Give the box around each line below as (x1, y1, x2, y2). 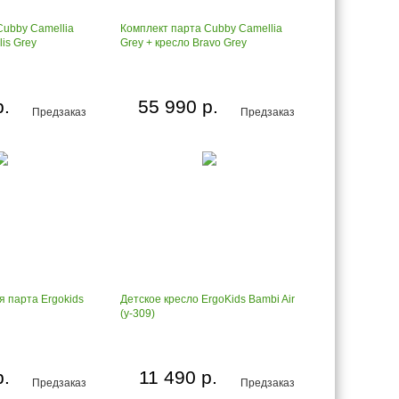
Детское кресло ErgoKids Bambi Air (120, 293, 295, 305)
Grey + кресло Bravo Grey (120, 37, 247, 49)
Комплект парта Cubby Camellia (120, 22, 282, 35)
